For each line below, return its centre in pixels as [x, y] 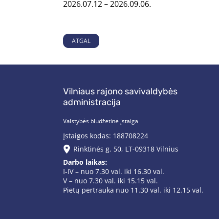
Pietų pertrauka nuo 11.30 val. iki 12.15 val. [133, 190]
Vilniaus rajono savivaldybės [120, 91]
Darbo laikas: [85, 162]
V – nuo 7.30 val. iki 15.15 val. [110, 181]
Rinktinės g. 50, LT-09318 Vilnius [126, 149]
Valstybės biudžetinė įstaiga [101, 121]
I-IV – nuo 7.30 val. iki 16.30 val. [114, 171]
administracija [92, 102]
